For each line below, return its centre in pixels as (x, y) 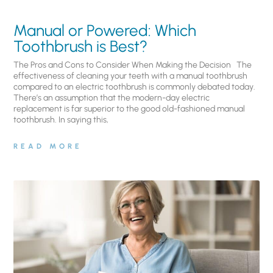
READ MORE (48, 147)
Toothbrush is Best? (81, 47)
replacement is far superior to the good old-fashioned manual (129, 109)
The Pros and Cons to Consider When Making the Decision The (133, 65)
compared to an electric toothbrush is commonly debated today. (135, 87)
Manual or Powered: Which (105, 31)
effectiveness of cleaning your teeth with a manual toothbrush (131, 76)
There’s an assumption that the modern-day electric (112, 98)
